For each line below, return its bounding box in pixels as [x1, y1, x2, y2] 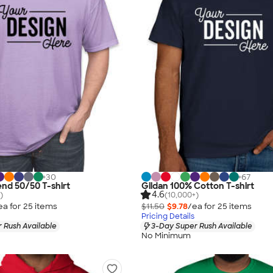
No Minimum [141, 230, 191, 241]
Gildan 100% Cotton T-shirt [141, 180, 254, 191]
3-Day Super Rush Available [151, 221, 252, 231]
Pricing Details [141, 211, 194, 221]
